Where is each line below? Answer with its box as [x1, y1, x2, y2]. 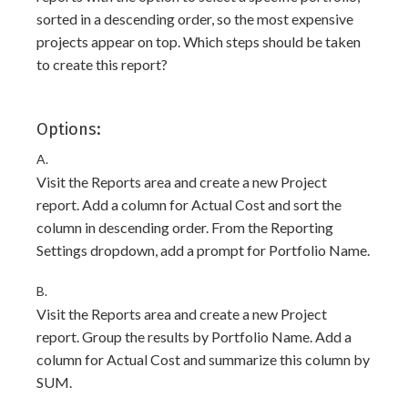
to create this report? [36, 56, 168, 73]
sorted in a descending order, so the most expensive [36, 10, 353, 27]
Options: [36, 119, 101, 139]
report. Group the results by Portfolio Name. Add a [36, 328, 352, 345]
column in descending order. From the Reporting [36, 219, 333, 236]
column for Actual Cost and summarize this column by [36, 351, 370, 368]
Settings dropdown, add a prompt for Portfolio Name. [36, 241, 370, 259]
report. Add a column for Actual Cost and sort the [36, 196, 342, 213]
